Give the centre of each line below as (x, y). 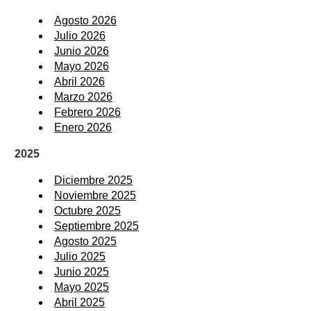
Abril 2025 (79, 303)
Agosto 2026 (85, 21)
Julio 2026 (80, 36)
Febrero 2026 (87, 112)
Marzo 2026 (83, 97)
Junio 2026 (82, 51)
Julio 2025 (80, 257)
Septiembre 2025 (96, 226)
